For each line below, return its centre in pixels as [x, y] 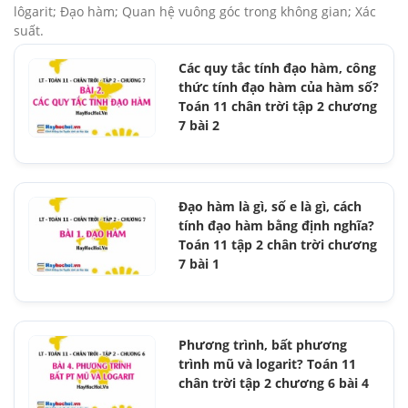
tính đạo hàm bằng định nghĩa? [276, 225]
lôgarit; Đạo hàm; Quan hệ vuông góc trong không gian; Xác [195, 11]
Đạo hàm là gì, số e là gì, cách [270, 206]
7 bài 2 [199, 125]
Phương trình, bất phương [263, 344]
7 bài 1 [199, 263]
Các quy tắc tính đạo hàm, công [277, 67]
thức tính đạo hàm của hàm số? [279, 87]
